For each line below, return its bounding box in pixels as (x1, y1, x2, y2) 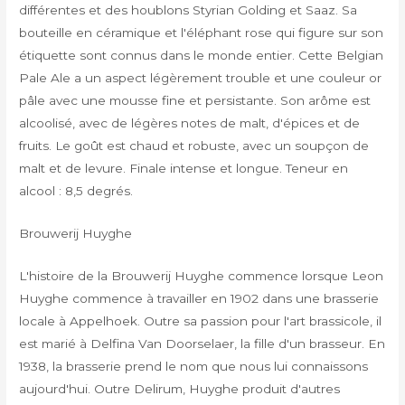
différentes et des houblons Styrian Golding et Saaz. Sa (19, 2, 358, 17)
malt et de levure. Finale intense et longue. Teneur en (19, 160, 349, 175)
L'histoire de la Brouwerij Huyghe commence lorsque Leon (19, 268, 384, 283)
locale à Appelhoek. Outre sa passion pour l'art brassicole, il (19, 313, 382, 328)
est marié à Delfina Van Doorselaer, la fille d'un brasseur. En (19, 335, 386, 351)
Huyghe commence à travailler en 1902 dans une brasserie (19, 290, 380, 306)
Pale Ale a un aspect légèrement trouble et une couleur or (19, 70, 382, 85)
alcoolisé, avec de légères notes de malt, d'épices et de (19, 115, 361, 130)
